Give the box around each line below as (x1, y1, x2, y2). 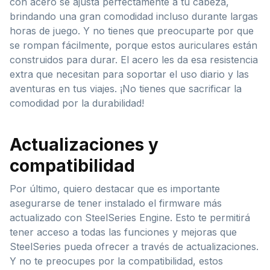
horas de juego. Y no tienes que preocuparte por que (10, 24, 254, 37)
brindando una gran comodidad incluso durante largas (10, 10, 258, 22)
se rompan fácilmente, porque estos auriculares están (10, 39, 257, 51)
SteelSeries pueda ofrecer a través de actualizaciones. (10, 240, 259, 253)
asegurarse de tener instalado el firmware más (10, 196, 222, 209)
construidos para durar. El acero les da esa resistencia (10, 53, 258, 66)
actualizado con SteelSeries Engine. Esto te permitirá (10, 211, 250, 224)
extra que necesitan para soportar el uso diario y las (10, 67, 249, 80)
